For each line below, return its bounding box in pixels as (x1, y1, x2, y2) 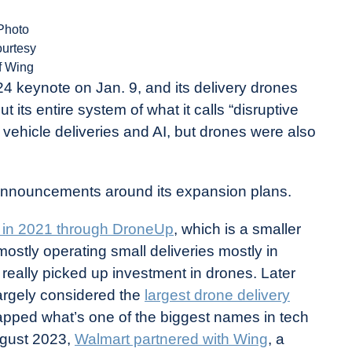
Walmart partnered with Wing (75, 330, 268, 347)
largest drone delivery (145, 286, 290, 303)
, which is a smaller (174, 220, 301, 237)
